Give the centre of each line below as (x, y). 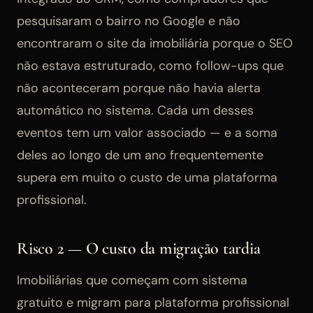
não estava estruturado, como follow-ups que (150, 65)
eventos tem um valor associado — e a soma (147, 132)
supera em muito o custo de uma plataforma (147, 177)
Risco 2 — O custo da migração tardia (139, 248)
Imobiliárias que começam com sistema (132, 280)
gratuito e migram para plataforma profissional (153, 302)
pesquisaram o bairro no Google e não (129, 21)
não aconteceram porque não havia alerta (139, 88)
